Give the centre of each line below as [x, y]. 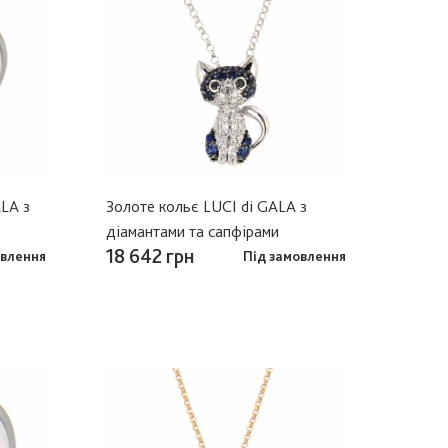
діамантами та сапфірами [192, 230]
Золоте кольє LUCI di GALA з [206, 205]
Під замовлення [294, 255]
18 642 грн [150, 255]
